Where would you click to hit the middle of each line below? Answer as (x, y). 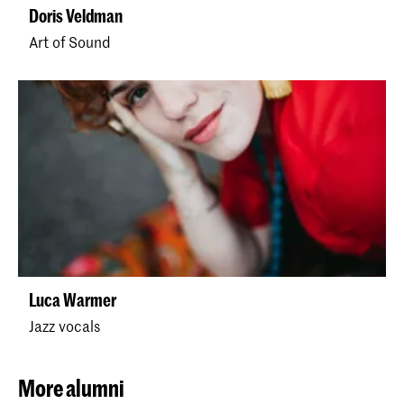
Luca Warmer (73, 300)
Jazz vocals (64, 326)
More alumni (71, 388)
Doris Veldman (76, 16)
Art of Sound (69, 42)
